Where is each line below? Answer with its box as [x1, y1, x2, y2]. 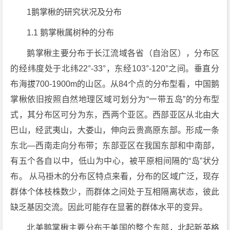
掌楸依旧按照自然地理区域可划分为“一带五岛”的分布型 [10, 95, 220, 104]
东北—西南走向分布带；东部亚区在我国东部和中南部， [10, 141, 220, 150]
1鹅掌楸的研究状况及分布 [27, 8, 122, 16]
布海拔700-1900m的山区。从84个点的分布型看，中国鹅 [10, 80, 220, 88]
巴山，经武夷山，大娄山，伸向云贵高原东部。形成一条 [10, 126, 220, 135]
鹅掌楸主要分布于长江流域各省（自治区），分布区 [27, 49, 220, 57]
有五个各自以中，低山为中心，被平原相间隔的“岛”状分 [10, 157, 220, 165]
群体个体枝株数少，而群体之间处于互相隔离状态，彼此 [10, 187, 220, 196]
